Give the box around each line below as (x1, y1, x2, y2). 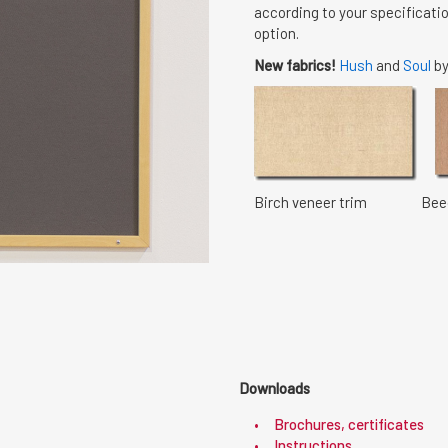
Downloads (239, 379, 310, 397)
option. (254, 24, 299, 42)
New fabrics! (254, 55, 336, 74)
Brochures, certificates (274, 415, 424, 433)
